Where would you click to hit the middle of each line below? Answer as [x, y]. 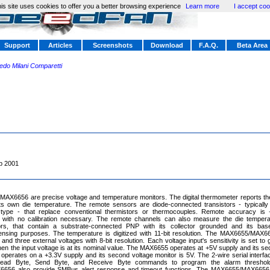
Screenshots [112, 45]
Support [17, 45]
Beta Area [252, 45]
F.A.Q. [209, 45]
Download [167, 45]
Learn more [202, 6]
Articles [60, 45]
